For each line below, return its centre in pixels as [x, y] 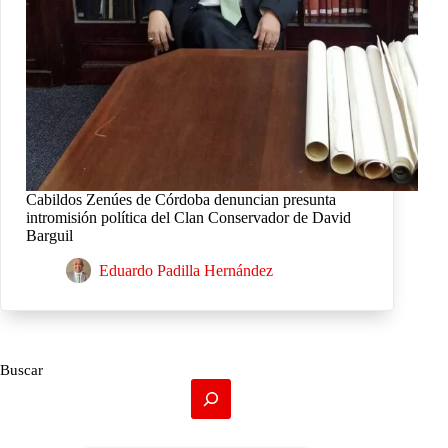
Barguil [49, 236]
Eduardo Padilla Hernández [186, 271]
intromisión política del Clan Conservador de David [188, 218]
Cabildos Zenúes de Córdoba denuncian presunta [181, 200]
